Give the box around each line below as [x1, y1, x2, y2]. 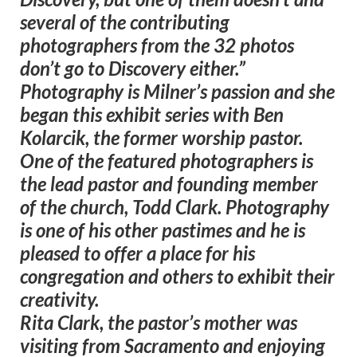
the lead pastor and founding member [20, 172, 318, 196]
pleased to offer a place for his [20, 241, 255, 265]
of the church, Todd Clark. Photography [20, 195, 329, 219]
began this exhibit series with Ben [20, 103, 284, 127]
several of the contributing [20, 10, 229, 34]
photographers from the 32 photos [20, 33, 294, 57]
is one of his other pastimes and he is [20, 218, 305, 242]
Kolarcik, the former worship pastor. [20, 126, 303, 150]
